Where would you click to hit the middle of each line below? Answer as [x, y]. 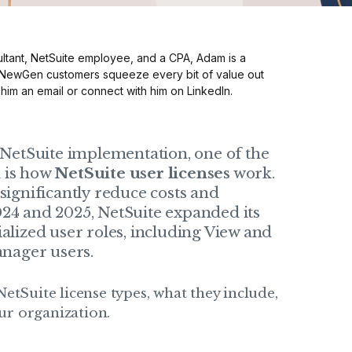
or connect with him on [125, 90]
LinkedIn [209, 90]
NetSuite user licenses [143, 173]
